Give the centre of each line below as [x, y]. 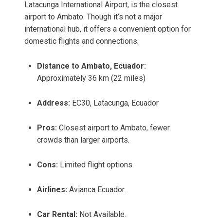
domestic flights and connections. [82, 41]
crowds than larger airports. [83, 140]
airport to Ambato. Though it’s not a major [93, 17]
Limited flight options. [96, 165]
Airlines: [52, 190]
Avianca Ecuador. [96, 190]
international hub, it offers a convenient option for [108, 29]
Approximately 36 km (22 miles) [91, 78]
